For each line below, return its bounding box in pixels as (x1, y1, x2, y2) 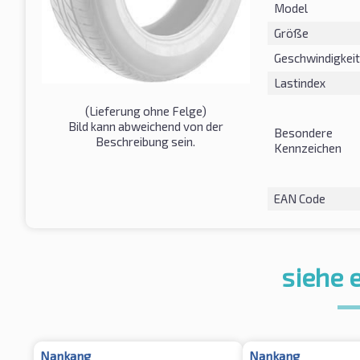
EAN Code (273, 190, 325, 206)
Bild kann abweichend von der (67, 118, 223, 133)
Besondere (273, 125, 333, 140)
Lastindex (273, 75, 325, 90)
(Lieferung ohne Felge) (84, 103, 207, 118)
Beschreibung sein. (96, 133, 196, 149)
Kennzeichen (273, 140, 342, 155)
